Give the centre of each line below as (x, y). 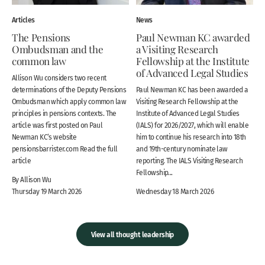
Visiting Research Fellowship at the (187, 101)
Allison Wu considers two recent (59, 77)
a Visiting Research (177, 48)
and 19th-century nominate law (182, 148)
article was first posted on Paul (57, 125)
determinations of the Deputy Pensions (69, 89)
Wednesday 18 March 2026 (175, 191)
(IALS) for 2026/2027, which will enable (193, 125)
